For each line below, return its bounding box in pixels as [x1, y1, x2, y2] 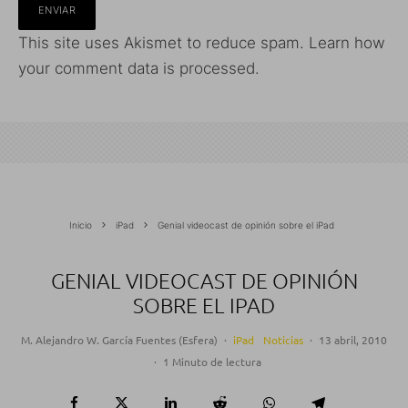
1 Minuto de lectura [162, 354, 261, 369]
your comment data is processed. [18, 59, 260, 77]
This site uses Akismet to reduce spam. [18, 34, 309, 52]
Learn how [309, 34, 385, 52]
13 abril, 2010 [319, 332, 387, 347]
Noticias [263, 332, 303, 347]
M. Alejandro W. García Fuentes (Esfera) [21, 332, 218, 347]
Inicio [69, 219, 92, 230]
